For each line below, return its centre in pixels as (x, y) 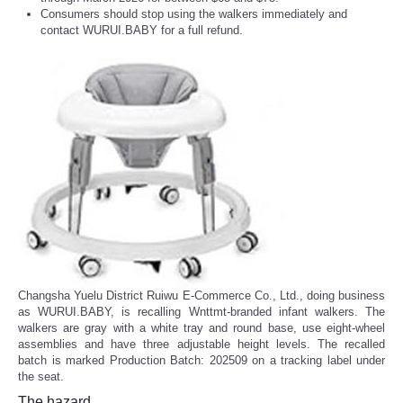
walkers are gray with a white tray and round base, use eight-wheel (201, 328)
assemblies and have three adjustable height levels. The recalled (201, 345)
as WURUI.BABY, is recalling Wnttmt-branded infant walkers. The (201, 312)
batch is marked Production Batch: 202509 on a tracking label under (201, 361)
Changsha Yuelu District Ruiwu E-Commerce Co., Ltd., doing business (201, 296)
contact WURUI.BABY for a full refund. (142, 31)
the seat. (41, 377)
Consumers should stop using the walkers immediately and (194, 14)
